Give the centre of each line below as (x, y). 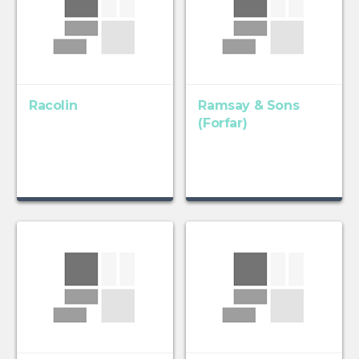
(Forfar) (223, 123)
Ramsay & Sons (249, 106)
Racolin (53, 106)
